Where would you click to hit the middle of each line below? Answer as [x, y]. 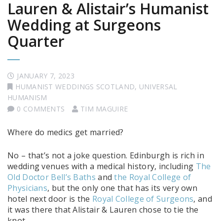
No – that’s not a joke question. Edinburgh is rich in [106, 155]
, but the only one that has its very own [122, 188]
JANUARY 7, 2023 [46, 75]
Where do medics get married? [66, 132]
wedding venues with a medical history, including [102, 166]
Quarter [36, 41]
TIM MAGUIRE [104, 109]
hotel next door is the [50, 199]
